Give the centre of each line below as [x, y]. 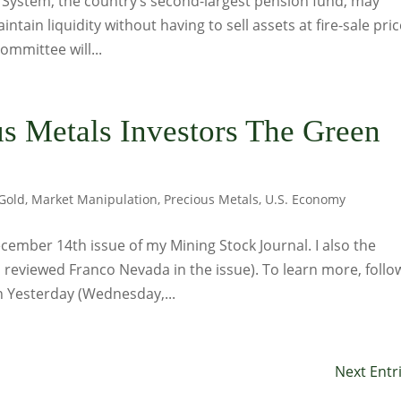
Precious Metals [212, 199]
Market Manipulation [95, 199]
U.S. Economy [306, 199]
